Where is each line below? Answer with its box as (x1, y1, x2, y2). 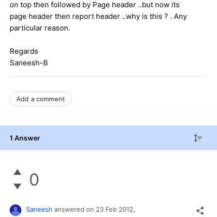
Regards (10, 46, 38, 56)
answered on (54, 205, 96, 214)
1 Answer (10, 133, 40, 142)
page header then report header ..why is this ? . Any (10, 11, 187, 21)
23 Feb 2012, (96, 205, 137, 214)
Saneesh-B (10, 58, 48, 67)
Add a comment (16, 94, 65, 103)
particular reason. (10, 23, 70, 32)
